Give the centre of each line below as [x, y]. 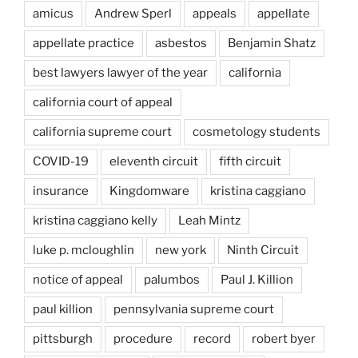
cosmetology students [257, 132]
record [212, 339]
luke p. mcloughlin [84, 251]
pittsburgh [63, 339]
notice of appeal [78, 280]
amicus [53, 14]
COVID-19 [61, 162]
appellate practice [84, 44]
